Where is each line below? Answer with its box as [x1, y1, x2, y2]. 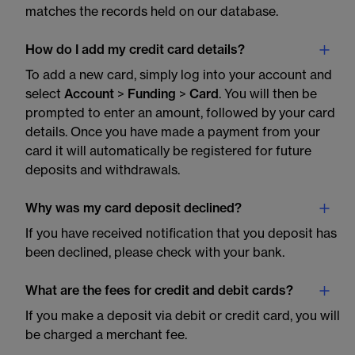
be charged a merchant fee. [25, 329, 187, 342]
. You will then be [219, 88, 317, 101]
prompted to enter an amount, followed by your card [25, 107, 335, 120]
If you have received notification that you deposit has [25, 227, 337, 240]
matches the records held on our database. [25, 6, 278, 18]
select [25, 88, 64, 101]
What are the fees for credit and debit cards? [25, 284, 293, 297]
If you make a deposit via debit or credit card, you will [25, 310, 340, 323]
